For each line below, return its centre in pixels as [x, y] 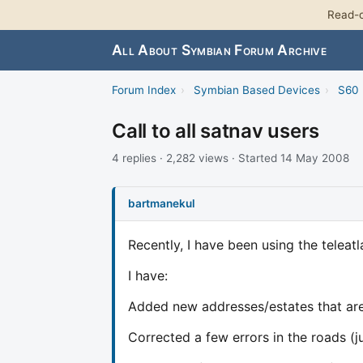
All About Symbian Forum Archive [219, 50]
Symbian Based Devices [256, 90]
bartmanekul [162, 203]
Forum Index [144, 90]
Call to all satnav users [216, 131]
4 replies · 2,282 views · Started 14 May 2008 [231, 158]
